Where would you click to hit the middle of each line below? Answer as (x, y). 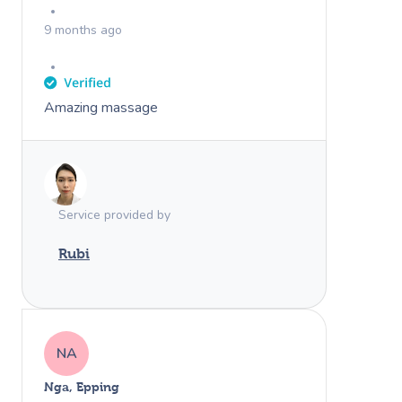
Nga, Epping (82, 386)
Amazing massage (101, 107)
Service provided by (114, 214)
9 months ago (83, 30)
